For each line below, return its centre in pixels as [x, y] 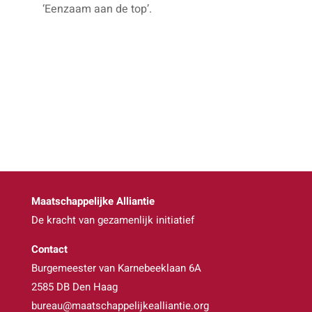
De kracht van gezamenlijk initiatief [112, 220]
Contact [49, 250]
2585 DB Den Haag [74, 287]
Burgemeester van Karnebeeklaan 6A [116, 268]
